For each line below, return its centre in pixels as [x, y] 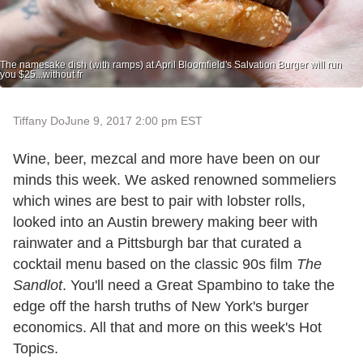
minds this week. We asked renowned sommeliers [175, 180]
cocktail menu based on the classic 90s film [155, 265]
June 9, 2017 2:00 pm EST [134, 121]
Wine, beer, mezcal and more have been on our [167, 159]
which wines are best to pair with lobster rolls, [159, 201]
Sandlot [38, 286]
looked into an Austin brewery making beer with [165, 222]
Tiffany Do [39, 121]
